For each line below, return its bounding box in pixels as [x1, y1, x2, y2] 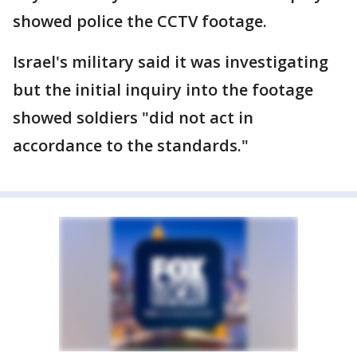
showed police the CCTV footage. [13, 10, 267, 32]
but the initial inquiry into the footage [13, 79, 313, 100]
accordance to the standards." [13, 135, 249, 156]
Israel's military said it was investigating [13, 51, 328, 73]
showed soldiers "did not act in [13, 107, 253, 128]
